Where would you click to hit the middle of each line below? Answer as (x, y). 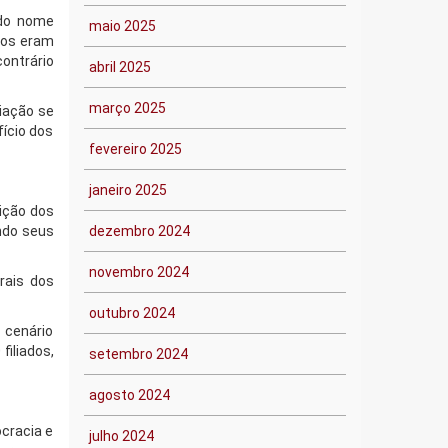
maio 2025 (122, 26)
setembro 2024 (138, 354)
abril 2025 (119, 67)
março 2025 (127, 108)
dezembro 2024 (139, 231)
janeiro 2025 (127, 190)
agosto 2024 (129, 395)
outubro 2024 (131, 313)
